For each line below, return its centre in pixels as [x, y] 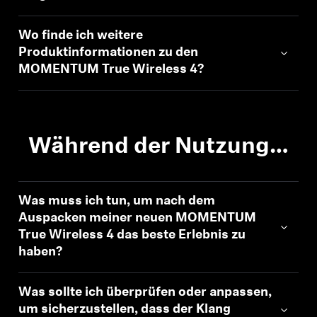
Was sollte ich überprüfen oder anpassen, [145, 293]
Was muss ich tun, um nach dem [117, 201]
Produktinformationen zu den [109, 53]
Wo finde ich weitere [81, 36]
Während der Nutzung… [158, 147]
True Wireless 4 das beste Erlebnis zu [132, 235]
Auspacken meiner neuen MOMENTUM [138, 218]
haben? [41, 252]
